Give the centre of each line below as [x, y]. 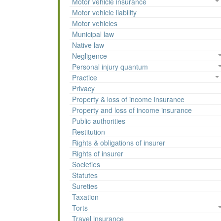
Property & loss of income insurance [128, 99]
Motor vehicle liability [104, 13]
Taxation [85, 197]
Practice [85, 78]
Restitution [89, 132]
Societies [86, 165]
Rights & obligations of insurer [119, 143]
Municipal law [93, 34]
